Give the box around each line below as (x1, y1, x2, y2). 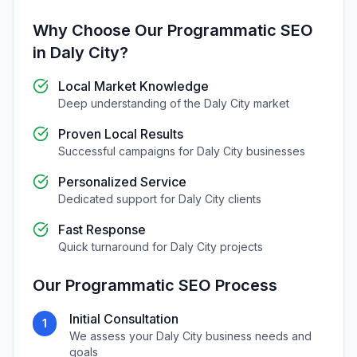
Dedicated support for (58, 192, 178, 206)
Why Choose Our (33, 21, 167, 40)
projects (217, 240, 263, 253)
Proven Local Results (58, 126, 183, 142)
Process (211, 276, 277, 295)
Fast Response (58, 222, 146, 237)
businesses (243, 144, 305, 158)
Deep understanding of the (58, 96, 204, 110)
